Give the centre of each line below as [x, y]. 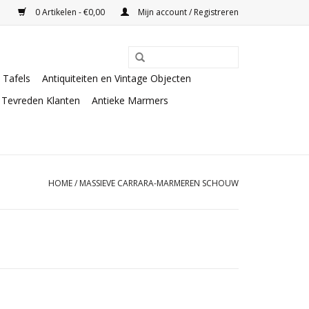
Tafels [17, 78]
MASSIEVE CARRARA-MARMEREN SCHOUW [159, 183]
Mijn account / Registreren [187, 12]
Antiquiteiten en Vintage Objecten [117, 78]
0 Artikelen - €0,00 [70, 12]
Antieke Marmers [130, 100]
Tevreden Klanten [41, 100]
